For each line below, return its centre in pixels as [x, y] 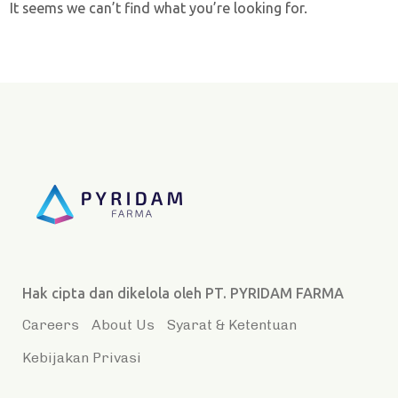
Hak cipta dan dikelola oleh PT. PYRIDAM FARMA [183, 294]
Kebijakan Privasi [82, 358]
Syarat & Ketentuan [232, 325]
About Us [123, 325]
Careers [51, 325]
